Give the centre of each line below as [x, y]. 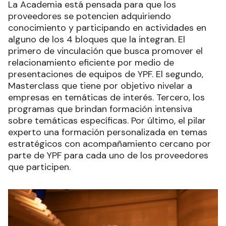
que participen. [39, 167]
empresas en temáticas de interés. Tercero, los [106, 98]
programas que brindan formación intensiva [100, 109]
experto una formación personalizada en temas [108, 132]
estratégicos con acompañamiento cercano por [109, 144]
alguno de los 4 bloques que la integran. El [97, 40]
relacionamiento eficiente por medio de [91, 63]
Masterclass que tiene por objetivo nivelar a [100, 86]
